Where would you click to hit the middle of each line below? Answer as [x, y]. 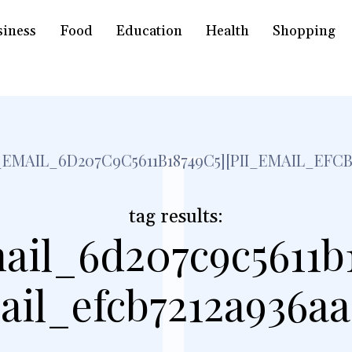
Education [149, 31]
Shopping [304, 31]
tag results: [176, 217]
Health [227, 31]
